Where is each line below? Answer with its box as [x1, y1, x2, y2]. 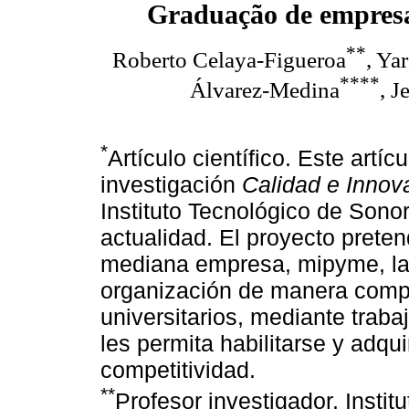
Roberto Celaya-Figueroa [111, 47, 346, 72]
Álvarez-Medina [190, 77, 340, 102]
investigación [100, 172, 242, 198]
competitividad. [100, 357, 256, 383]
